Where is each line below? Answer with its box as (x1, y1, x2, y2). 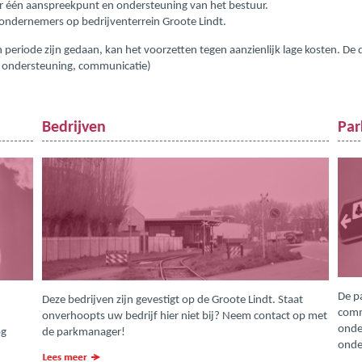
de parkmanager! (41, 326, 125, 339)
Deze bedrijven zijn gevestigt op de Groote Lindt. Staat (41, 294, 303, 307)
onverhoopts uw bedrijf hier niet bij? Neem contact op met (41, 310, 327, 323)
